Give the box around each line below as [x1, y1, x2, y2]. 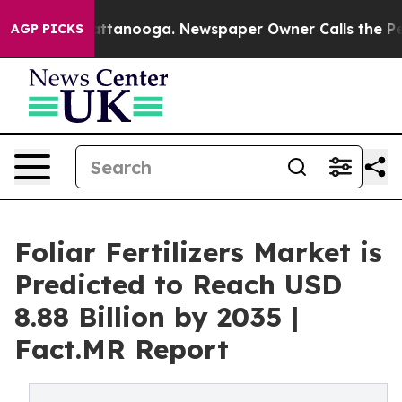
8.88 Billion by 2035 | [14, 300, 299, 334]
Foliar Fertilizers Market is [14, 235, 382, 269]
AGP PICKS [11, 21, 83, 37]
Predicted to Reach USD [14, 267, 342, 301]
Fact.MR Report [14, 332, 229, 366]
